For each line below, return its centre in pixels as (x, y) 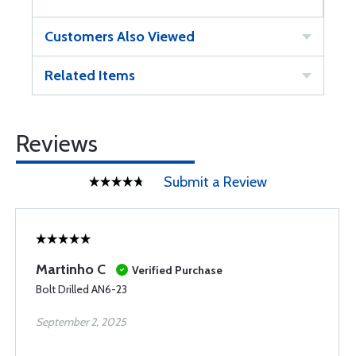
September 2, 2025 (81, 321)
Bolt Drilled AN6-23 (81, 289)
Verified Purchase (177, 270)
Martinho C (71, 269)
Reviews (57, 143)
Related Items (90, 75)
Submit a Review (215, 182)
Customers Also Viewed (120, 36)
